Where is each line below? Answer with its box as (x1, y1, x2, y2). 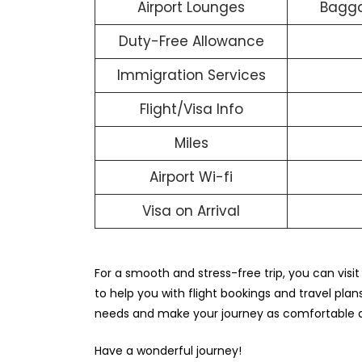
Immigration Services (116, 65, 266, 86)
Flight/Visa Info (139, 99, 243, 120)
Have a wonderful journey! (95, 342, 245, 359)
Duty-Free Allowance (118, 32, 264, 52)
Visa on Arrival (142, 201, 240, 221)
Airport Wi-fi (149, 167, 233, 187)
